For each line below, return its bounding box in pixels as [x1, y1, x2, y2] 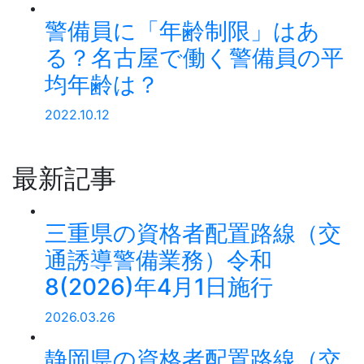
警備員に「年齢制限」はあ [45, 16, 320, 45]
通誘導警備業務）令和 [45, 245, 272, 274]
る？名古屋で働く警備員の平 [45, 43, 344, 71]
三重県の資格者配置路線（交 [45, 219, 341, 247]
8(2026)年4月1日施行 [45, 272, 273, 301]
